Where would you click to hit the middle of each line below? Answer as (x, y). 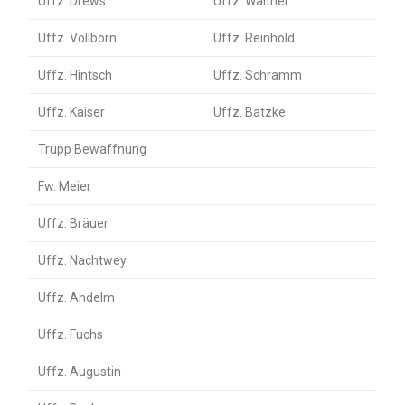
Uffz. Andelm (77, 298)
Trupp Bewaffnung (93, 150)
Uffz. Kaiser (72, 113)
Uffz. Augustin (80, 372)
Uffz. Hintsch (75, 75)
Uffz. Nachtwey (83, 261)
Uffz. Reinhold (254, 38)
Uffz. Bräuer (74, 224)
